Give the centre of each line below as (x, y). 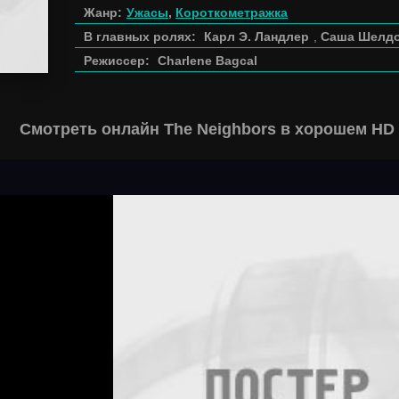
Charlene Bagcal (208, 61)
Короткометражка (232, 12)
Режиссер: (117, 61)
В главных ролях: (140, 37)
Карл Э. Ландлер (256, 37)
